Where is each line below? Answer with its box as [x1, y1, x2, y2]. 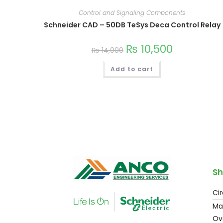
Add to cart [111, 65, 154, 74]
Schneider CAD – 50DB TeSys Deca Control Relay [43, 20, 221, 30]
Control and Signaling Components [79, 8, 186, 17]
